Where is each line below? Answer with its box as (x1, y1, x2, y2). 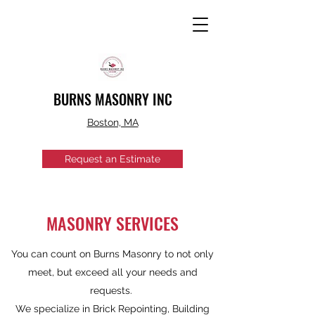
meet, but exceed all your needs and (27, 266, 198, 278)
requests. (90, 285, 135, 296)
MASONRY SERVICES (46, 210, 179, 236)
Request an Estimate (65, 153, 160, 165)
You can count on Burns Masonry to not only (11, 248, 214, 259)
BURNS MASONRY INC (53, 89, 172, 110)
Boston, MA (86, 117, 139, 128)
